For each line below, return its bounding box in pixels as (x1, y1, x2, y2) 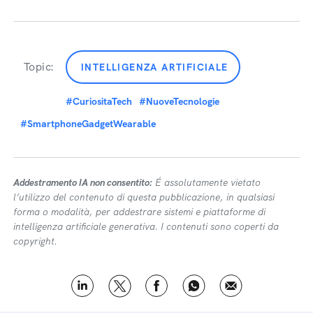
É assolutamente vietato (152, 176, 261, 189)
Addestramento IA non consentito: (13, 176, 152, 189)
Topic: (24, 59, 54, 74)
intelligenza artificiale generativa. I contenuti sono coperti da (13, 220, 279, 233)
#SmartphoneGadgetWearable (20, 117, 156, 130)
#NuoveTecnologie (139, 95, 219, 108)
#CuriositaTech (66, 95, 132, 108)
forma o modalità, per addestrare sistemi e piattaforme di (13, 205, 265, 218)
